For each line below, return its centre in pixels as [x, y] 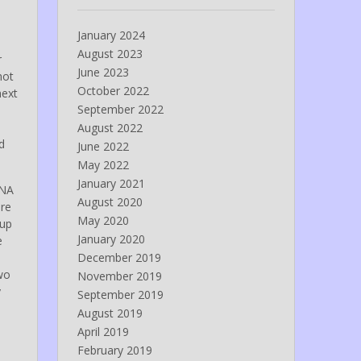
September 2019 [120, 295]
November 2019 [119, 276]
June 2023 [103, 73]
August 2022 [110, 128]
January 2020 [111, 239]
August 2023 [110, 54]
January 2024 [111, 35]
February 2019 [114, 351]
